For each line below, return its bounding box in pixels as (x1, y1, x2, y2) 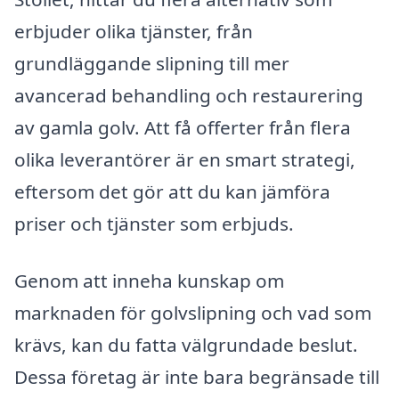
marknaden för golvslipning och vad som (14, 299, 371, 325)
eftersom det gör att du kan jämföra (14, 179, 330, 205)
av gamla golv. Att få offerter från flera (14, 115, 351, 141)
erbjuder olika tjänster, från (14, 19, 253, 45)
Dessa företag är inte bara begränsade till (14, 363, 379, 389)
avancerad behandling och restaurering (14, 83, 363, 109)
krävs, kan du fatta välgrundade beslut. (14, 331, 358, 357)
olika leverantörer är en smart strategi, (14, 147, 355, 173)
